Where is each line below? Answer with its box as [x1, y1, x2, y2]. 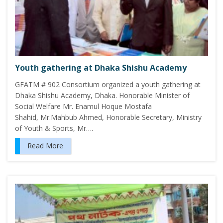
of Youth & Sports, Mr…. [15, 123, 93, 133]
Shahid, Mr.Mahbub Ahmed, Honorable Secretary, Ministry [15, 112, 202, 122]
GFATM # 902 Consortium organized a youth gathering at [15, 79, 201, 89]
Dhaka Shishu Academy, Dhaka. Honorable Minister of [15, 90, 190, 100]
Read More [27, 140, 63, 150]
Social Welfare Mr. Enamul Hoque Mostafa [15, 101, 152, 111]
